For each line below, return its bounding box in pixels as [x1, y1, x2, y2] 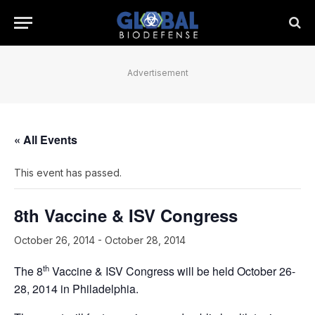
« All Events [14, 131, 77, 148]
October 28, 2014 [105, 234, 186, 246]
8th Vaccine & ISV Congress [14, 203, 238, 227]
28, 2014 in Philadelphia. [14, 281, 139, 297]
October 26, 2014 [14, 234, 95, 246]
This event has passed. [14, 167, 122, 179]
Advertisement [127, 67, 188, 78]
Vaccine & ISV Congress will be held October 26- [49, 263, 295, 280]
